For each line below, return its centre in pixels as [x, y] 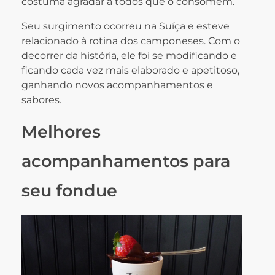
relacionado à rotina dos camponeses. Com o [131, 41]
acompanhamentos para [126, 161]
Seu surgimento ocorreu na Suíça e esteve [126, 26]
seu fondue [69, 190]
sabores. [41, 99]
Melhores [61, 131]
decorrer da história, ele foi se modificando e [129, 55]
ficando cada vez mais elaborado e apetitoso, [130, 70]
